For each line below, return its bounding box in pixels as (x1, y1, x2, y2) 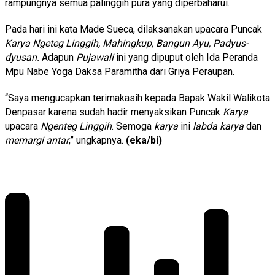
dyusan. (5, 51, 39, 63)
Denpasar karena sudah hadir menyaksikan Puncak (5, 106, 223, 118)
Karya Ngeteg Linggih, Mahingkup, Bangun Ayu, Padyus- (5, 37, 248, 49)
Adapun (39, 51, 76, 63)
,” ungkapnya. (69, 134, 126, 146)
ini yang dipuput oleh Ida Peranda (114, 51, 258, 63)
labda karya (193, 120, 244, 132)
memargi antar (5, 134, 69, 146)
